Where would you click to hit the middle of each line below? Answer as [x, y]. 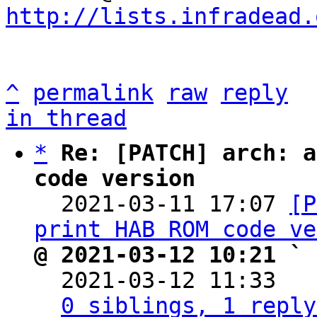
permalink [93, 93]
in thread [66, 118]
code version [115, 178]
